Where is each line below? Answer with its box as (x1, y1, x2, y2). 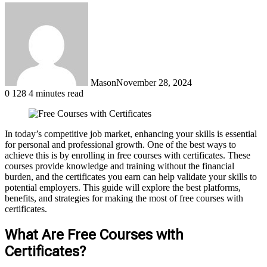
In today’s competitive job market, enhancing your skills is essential (5, 128, 257, 139)
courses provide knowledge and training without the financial (5, 160, 234, 171)
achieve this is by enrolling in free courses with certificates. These (5, 150, 250, 160)
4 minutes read (29, 88, 83, 98)
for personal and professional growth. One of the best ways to (5, 139, 236, 150)
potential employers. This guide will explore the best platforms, (5, 182, 241, 193)
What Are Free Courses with (5, 226, 184, 243)
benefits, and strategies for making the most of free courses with (5, 193, 243, 203)
